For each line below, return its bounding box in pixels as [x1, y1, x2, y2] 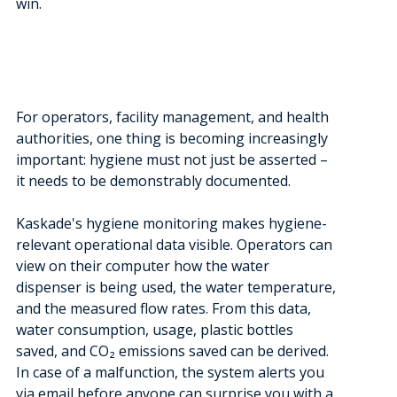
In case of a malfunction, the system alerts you [15, 362, 324, 382]
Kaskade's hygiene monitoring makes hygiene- [15, 214, 327, 233]
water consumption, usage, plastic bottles [15, 320, 293, 339]
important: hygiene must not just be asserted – [15, 150, 328, 169]
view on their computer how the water [15, 256, 269, 276]
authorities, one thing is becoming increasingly [15, 128, 328, 148]
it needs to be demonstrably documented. [15, 171, 291, 191]
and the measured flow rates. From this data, [15, 299, 311, 318]
